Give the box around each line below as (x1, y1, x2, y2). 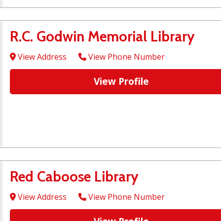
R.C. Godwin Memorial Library (10, 28, 195, 45)
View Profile (94, 75, 149, 88)
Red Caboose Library (10, 168, 139, 185)
